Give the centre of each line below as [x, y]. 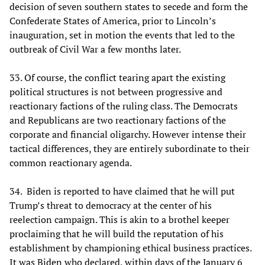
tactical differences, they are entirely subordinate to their [130, 149]
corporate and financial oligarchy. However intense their [128, 135]
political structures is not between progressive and [116, 92]
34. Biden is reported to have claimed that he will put [122, 191]
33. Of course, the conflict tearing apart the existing [117, 78]
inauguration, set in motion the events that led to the [122, 35]
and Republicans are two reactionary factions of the [118, 120]
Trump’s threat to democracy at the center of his [111, 206]
